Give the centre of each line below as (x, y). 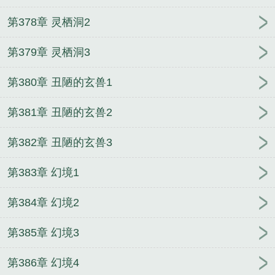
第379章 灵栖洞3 (49, 52)
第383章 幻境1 (43, 173)
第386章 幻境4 (43, 263)
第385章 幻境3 (43, 233)
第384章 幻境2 (43, 203)
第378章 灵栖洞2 (49, 22)
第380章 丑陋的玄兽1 (60, 83)
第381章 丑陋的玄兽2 (60, 113)
